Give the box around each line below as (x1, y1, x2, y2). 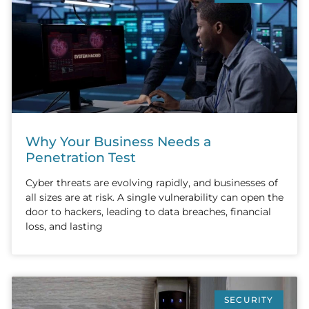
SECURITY (224, 295, 274, 305)
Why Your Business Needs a (26, 132, 211, 150)
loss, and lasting (26, 219, 103, 232)
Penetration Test (26, 148, 136, 166)
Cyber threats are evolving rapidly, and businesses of (26, 176, 278, 189)
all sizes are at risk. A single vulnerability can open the (26, 190, 283, 203)
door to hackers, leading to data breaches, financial (26, 205, 271, 218)
